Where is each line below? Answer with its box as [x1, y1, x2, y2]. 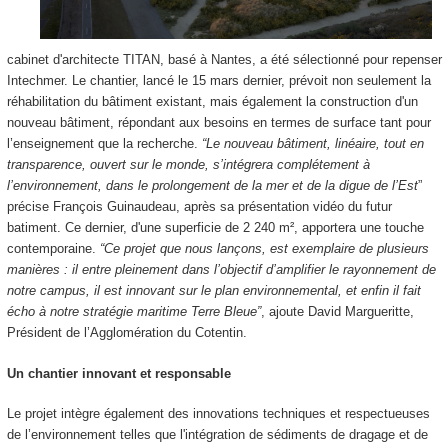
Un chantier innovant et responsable [6, 365, 235, 381]
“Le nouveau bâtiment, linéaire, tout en [201, 136, 424, 152]
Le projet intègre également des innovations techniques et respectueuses [6, 406, 430, 422]
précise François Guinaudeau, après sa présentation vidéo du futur [6, 199, 392, 215]
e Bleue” [212, 304, 261, 320]
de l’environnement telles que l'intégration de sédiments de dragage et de [6, 427, 428, 443]
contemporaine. [6, 241, 100, 257]
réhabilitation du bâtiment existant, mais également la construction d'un [6, 94, 418, 110]
